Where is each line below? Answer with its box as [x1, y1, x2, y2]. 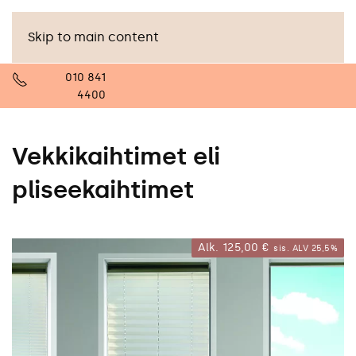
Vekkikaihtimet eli [12, 142, 220, 171]
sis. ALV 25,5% [273, 242, 338, 253]
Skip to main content [28, 29, 159, 44]
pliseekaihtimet [12, 176, 194, 204]
